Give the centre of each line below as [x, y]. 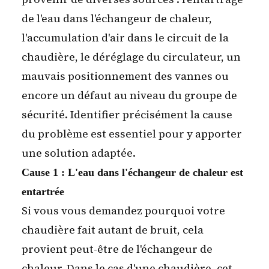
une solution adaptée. [79, 153]
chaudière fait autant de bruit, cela [113, 230]
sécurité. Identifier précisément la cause [127, 115]
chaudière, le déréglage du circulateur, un [131, 57]
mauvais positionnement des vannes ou [125, 76]
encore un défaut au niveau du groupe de [129, 95]
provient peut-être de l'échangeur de [117, 249]
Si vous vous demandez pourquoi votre [123, 211]
